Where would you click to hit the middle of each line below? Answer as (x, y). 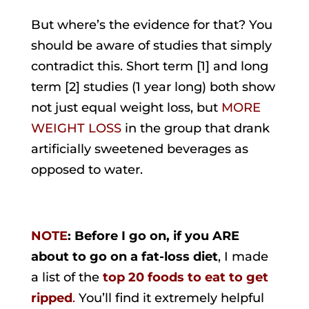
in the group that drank (195, 128)
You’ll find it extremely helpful (169, 298)
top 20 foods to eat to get (185, 277)
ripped (51, 298)
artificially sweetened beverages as (139, 149)
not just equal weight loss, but (126, 107)
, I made (243, 256)
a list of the (67, 277)
